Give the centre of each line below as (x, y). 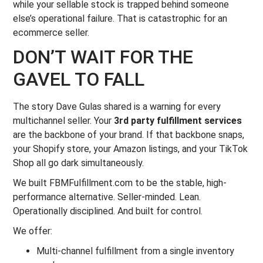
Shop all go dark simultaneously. (79, 163)
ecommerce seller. (51, 33)
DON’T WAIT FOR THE (103, 57)
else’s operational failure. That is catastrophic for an (120, 18)
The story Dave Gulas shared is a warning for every (117, 107)
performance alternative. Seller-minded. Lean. (107, 197)
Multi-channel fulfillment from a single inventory (136, 251)
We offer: (33, 231)
